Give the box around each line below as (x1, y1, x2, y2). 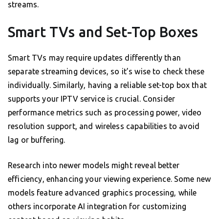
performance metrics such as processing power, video (8, 108, 202, 117)
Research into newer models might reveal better (8, 161, 179, 170)
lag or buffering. (8, 135, 66, 145)
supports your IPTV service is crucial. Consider (8, 94, 175, 104)
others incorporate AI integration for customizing (8, 202, 187, 211)
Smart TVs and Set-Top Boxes (8, 24, 198, 40)
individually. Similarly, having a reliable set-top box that (8, 81, 207, 90)
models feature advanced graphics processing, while (8, 188, 197, 197)
